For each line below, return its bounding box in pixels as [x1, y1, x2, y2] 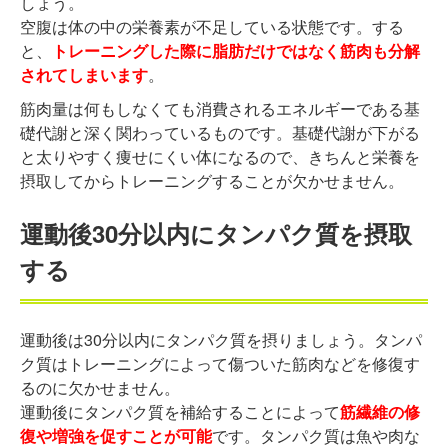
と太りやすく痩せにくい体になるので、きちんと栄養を [20, 145, 420, 169]
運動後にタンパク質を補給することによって [20, 400, 340, 424]
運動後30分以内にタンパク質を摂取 [20, 216, 412, 251]
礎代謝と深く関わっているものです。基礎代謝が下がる [20, 121, 420, 145]
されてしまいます [20, 63, 148, 87]
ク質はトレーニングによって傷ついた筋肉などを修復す [20, 352, 420, 376]
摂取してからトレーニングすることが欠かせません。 [20, 169, 404, 193]
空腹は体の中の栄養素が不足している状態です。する [20, 15, 404, 39]
